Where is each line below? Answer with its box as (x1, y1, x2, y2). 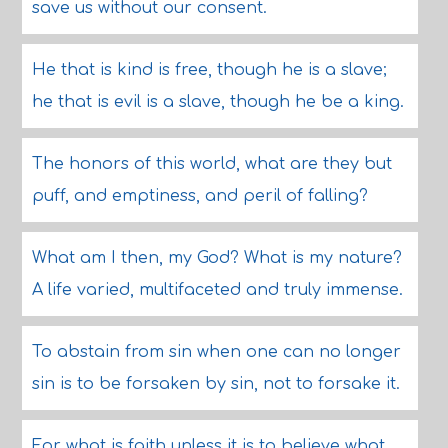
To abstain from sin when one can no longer (31, 343, 401, 361)
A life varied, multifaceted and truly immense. (31, 281, 403, 299)
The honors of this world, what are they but (31, 155, 392, 173)
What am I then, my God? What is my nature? (31, 249, 402, 267)
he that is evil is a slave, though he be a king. (31, 93, 404, 111)
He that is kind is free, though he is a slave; (31, 61, 387, 79)
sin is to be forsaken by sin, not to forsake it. (31, 375, 400, 393)
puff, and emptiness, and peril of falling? (31, 187, 368, 205)
